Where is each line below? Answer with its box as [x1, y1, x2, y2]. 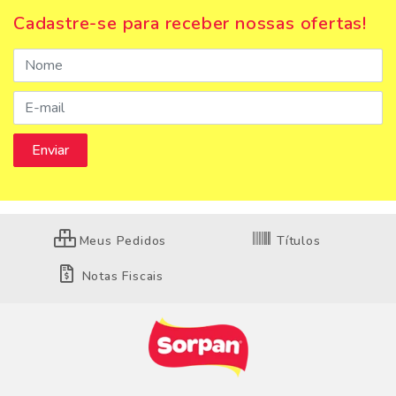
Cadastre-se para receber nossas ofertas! [13, 11, 367, 35]
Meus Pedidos [74, 232, 167, 249]
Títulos [272, 232, 321, 249]
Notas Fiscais [77, 268, 164, 285]
